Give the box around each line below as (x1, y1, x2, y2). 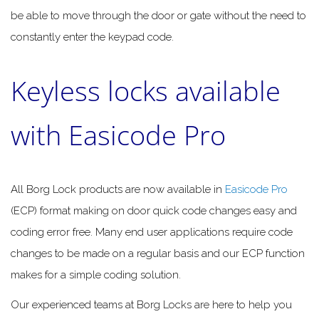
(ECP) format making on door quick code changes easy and (11, 204, 297, 217)
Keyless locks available (11, 71, 281, 109)
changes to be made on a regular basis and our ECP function (11, 246, 305, 260)
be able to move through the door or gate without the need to (11, 9, 306, 22)
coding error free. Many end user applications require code (11, 225, 293, 239)
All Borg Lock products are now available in (11, 182, 225, 196)
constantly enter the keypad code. (11, 30, 174, 43)
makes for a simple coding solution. (11, 268, 181, 281)
